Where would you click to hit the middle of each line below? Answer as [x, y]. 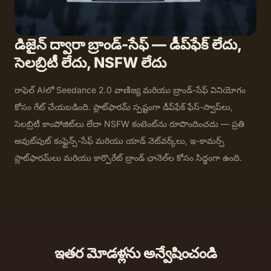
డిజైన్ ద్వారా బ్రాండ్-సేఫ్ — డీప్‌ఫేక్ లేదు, [128, 44]
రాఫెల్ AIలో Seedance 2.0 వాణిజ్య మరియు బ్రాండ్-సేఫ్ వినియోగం [130, 90]
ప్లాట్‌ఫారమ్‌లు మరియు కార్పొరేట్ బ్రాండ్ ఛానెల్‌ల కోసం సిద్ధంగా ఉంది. [128, 157]
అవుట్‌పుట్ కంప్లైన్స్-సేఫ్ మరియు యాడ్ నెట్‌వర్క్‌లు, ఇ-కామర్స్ [119, 140]
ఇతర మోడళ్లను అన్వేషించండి [135, 253]
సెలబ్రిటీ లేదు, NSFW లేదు [90, 62]
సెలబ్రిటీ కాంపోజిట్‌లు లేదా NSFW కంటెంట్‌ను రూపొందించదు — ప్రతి [129, 123]
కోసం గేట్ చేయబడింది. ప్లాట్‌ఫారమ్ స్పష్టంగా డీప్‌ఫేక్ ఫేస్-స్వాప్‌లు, [124, 106]
